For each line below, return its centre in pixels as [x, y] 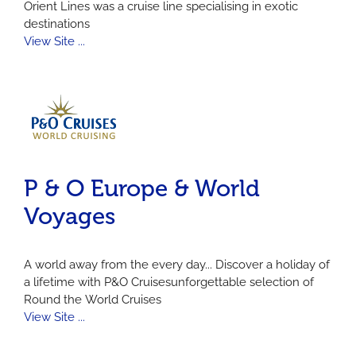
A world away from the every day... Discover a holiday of [177, 265]
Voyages [70, 216]
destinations [57, 23]
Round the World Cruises [93, 300]
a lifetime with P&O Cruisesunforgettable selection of [169, 282]
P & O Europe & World [142, 188]
